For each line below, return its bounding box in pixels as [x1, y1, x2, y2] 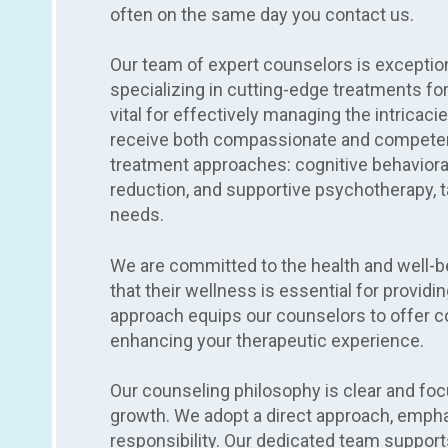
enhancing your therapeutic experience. [110, 329, 424, 351]
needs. [110, 204, 164, 226]
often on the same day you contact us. [110, 4, 414, 26]
